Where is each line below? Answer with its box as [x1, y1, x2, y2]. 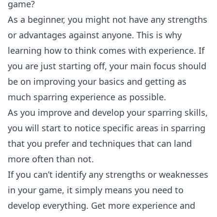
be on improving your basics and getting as [8, 76, 186, 87]
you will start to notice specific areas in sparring [8, 122, 205, 134]
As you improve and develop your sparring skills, [8, 107, 208, 118]
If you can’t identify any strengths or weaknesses [8, 169, 208, 180]
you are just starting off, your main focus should [8, 60, 206, 72]
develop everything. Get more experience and [8, 200, 195, 211]
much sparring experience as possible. [8, 91, 166, 103]
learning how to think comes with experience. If [8, 45, 204, 56]
